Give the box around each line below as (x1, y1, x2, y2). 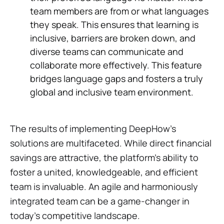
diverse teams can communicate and (30, 45, 183, 57)
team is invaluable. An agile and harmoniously (10, 180, 198, 192)
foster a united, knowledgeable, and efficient (10, 165, 198, 178)
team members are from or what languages (30, 4, 208, 17)
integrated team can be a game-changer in (10, 194, 189, 207)
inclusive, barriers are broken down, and (30, 31, 195, 44)
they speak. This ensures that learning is (30, 18, 198, 30)
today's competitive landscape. (10, 209, 140, 221)
